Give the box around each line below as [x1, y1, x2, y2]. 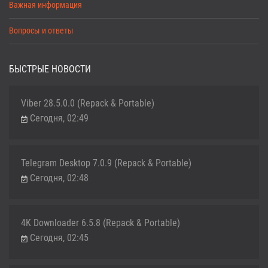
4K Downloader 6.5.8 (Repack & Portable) [21, 217, 180, 229]
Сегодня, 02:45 [30, 232, 89, 244]
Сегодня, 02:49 [30, 112, 89, 124]
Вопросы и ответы [9, 26, 74, 36]
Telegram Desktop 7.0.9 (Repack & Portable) [21, 157, 191, 169]
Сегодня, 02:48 [30, 172, 89, 184]
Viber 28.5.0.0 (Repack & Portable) [21, 98, 154, 109]
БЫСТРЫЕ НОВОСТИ [9, 63, 91, 75]
